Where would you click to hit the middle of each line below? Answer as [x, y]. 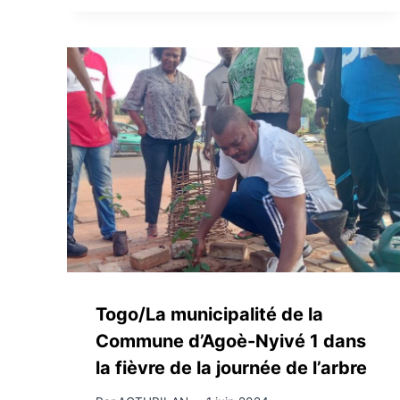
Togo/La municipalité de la [209, 314]
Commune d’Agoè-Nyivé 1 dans [231, 341]
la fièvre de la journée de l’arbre [231, 367]
